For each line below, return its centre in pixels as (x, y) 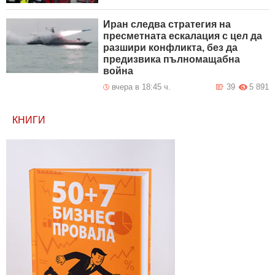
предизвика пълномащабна (172, 60)
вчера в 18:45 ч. (141, 87)
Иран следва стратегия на (167, 25)
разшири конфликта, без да (171, 48)
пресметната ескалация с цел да (183, 36)
